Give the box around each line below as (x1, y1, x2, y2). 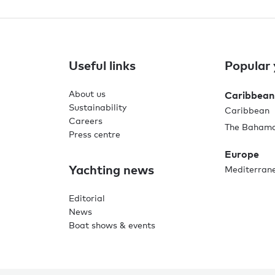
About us (69, 88, 106, 99)
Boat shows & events (69, 219, 155, 230)
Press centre (69, 128, 120, 139)
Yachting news (69, 161, 154, 177)
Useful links (69, 57, 136, 72)
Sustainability (69, 101, 126, 112)
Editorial (69, 192, 105, 203)
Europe (225, 147, 259, 160)
